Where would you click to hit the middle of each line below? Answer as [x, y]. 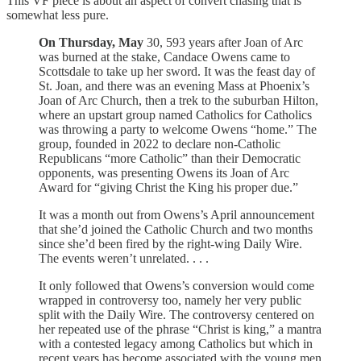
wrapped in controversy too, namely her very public [170, 300]
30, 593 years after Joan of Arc [223, 42]
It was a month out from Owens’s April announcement [176, 214]
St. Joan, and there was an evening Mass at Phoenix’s [174, 85]
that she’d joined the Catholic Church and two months [176, 229]
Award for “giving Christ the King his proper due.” [168, 187]
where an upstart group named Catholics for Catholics [175, 114]
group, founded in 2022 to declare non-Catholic [160, 143]
